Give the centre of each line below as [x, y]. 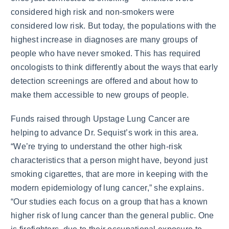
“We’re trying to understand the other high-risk [97, 146]
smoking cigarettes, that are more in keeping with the [109, 174]
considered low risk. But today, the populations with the [114, 26]
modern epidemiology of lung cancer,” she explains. [107, 188]
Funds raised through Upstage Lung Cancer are [100, 119]
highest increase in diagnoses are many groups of [104, 40]
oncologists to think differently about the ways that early [114, 67]
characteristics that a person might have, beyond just [109, 160]
